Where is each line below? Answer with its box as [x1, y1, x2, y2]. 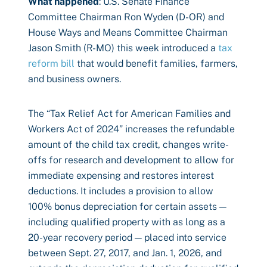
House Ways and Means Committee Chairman [28, 27, 228, 38]
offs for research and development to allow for [28, 154, 234, 166]
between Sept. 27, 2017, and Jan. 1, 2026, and [28, 247, 222, 259]
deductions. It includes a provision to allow [28, 185, 213, 197]
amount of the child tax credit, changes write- [28, 139, 229, 150]
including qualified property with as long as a [28, 216, 225, 228]
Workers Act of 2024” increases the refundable [28, 123, 235, 135]
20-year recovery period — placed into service [28, 232, 226, 243]
